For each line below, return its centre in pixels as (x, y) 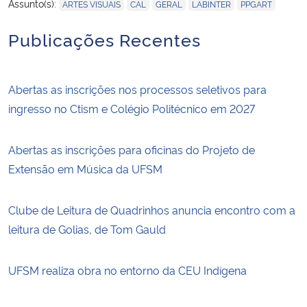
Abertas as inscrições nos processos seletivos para (137, 89)
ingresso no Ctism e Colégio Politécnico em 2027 (132, 108)
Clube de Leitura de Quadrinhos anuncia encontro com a (152, 209)
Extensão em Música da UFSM (85, 168)
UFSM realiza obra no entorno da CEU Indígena (127, 270)
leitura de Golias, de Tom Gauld (87, 229)
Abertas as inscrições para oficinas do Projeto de (132, 149)
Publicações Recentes (105, 38)
